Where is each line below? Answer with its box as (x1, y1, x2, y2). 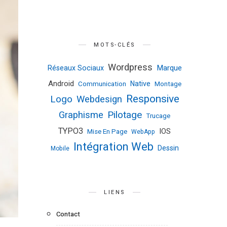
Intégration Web (73, 139, 154, 156)
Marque (156, 62, 182, 74)
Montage (154, 79, 181, 90)
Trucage (146, 111, 170, 122)
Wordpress (107, 61, 153, 75)
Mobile (50, 144, 69, 154)
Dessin (157, 143, 179, 154)
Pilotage (107, 108, 142, 123)
